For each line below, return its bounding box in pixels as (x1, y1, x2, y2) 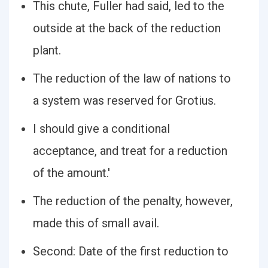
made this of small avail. (33, 216, 159, 230)
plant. (33, 43, 61, 57)
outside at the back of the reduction (33, 21, 221, 35)
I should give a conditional (33, 121, 170, 136)
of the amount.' (33, 166, 110, 180)
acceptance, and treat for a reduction (33, 144, 227, 158)
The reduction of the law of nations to (33, 71, 231, 86)
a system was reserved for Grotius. (33, 93, 216, 108)
